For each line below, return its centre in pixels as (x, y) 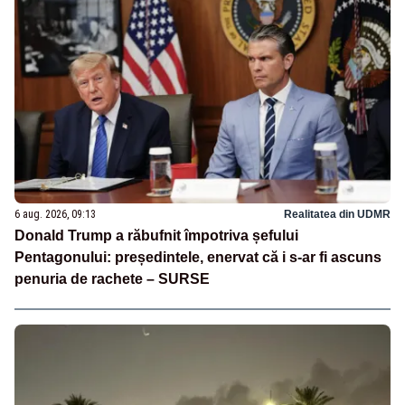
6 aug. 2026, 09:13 (55, 214)
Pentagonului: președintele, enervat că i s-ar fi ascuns (198, 257)
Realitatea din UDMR (337, 214)
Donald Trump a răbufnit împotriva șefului (156, 235)
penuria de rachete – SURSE (112, 278)
